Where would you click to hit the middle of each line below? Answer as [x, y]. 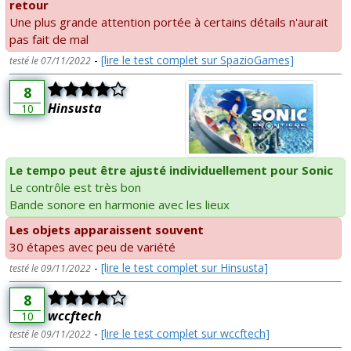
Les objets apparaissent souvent [107, 230]
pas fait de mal [49, 39]
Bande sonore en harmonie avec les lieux [119, 205]
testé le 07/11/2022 [50, 60]
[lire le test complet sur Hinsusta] [185, 268]
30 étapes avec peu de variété [92, 247]
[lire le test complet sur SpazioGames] [197, 60]
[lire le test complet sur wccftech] [185, 334]
